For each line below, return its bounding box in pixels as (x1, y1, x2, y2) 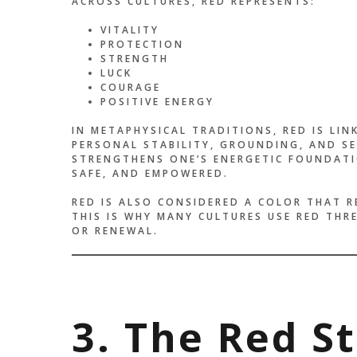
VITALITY (100, 23, 159, 37)
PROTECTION (100, 37, 184, 52)
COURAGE (100, 80, 161, 95)
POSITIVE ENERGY (100, 95, 214, 109)
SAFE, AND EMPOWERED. (71, 167, 229, 181)
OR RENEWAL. (71, 224, 159, 238)
